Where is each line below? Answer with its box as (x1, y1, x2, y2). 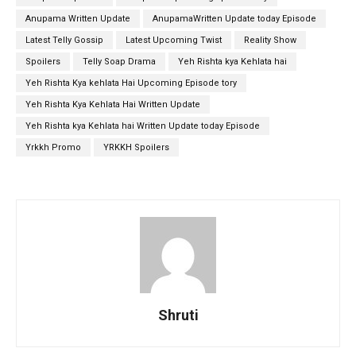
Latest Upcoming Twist (126, 34, 222, 45)
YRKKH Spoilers (103, 141, 169, 153)
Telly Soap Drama (83, 56, 156, 67)
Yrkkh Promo (25, 141, 81, 153)
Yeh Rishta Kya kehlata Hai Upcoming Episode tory (25, 77, 237, 88)
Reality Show (244, 34, 296, 45)
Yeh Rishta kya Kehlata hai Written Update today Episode (25, 120, 260, 131)
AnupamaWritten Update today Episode (153, 13, 316, 24)
